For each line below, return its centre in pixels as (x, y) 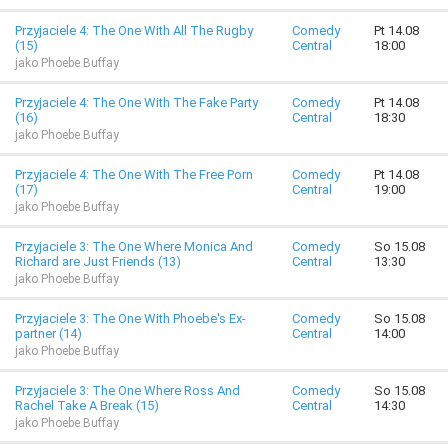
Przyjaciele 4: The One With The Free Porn (134, 174)
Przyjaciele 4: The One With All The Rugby (134, 30)
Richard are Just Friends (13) (98, 261)
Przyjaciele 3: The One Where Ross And (127, 390)
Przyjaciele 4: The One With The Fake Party (136, 102)
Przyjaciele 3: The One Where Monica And (134, 246)
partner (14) (48, 333)
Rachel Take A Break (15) (87, 405)
